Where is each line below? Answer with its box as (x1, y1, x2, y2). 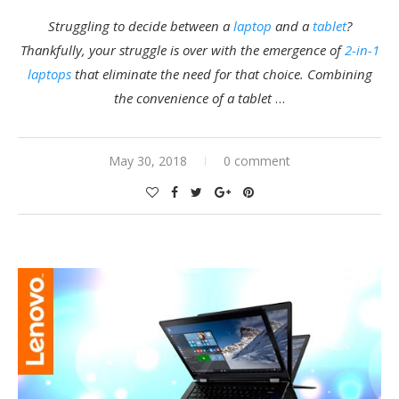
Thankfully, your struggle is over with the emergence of (20, 40, 345, 59)
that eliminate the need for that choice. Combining (70, 64, 372, 83)
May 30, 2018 (109, 151, 187, 169)
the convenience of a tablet (114, 88, 275, 107)
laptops (27, 64, 71, 83)
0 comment (224, 151, 290, 169)
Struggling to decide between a (47, 16, 233, 35)
